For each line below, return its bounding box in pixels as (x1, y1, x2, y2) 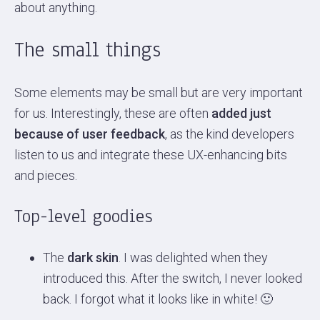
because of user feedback (14, 126, 165, 141)
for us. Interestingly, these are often (14, 105, 211, 121)
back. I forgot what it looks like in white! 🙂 (43, 291, 273, 306)
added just (211, 105, 271, 121)
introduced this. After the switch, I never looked (43, 270, 302, 286)
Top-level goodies (14, 203, 153, 229)
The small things (14, 35, 161, 64)
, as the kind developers (165, 126, 294, 141)
